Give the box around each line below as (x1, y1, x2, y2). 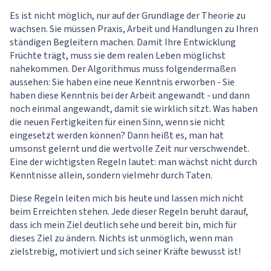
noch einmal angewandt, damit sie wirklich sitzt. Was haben (10, 102, 258, 116)
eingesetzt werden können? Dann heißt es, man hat (10, 129, 224, 143)
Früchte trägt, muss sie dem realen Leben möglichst (10, 49, 226, 63)
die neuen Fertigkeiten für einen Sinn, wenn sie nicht (10, 116, 225, 129)
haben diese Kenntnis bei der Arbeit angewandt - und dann (10, 89, 250, 103)
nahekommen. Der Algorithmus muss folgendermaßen (10, 62, 236, 76)
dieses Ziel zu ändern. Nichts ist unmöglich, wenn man (10, 232, 233, 246)
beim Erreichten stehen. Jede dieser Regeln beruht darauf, (10, 205, 248, 219)
